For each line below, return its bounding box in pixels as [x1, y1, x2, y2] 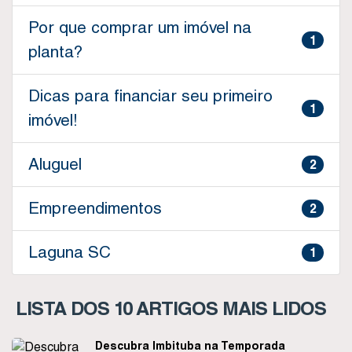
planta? [28, 42, 82, 61]
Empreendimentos [28, 199, 162, 218]
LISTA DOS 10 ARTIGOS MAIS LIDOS [16, 297, 326, 319]
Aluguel [28, 155, 82, 174]
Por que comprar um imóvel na [28, 18, 251, 37]
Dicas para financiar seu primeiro [28, 86, 273, 105]
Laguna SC [28, 243, 111, 262]
